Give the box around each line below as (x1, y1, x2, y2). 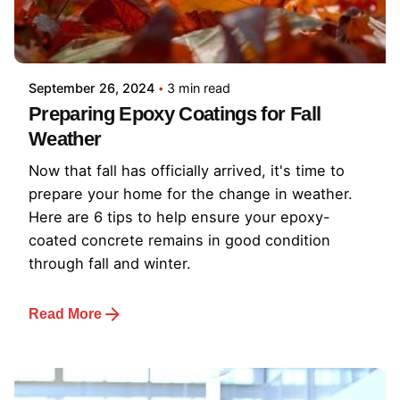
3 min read (167, 79, 230, 96)
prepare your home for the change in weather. (29, 184, 353, 203)
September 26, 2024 (29, 79, 154, 96)
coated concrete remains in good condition (29, 230, 330, 249)
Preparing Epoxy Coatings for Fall (29, 102, 321, 125)
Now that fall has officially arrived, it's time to (29, 161, 345, 179)
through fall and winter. (29, 254, 191, 272)
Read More (29, 306, 102, 322)
